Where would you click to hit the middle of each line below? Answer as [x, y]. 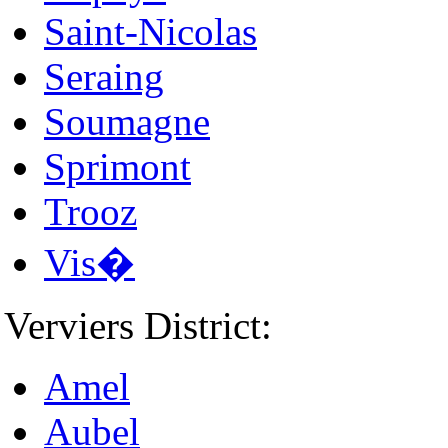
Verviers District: [138, 325]
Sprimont [117, 166]
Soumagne [127, 121]
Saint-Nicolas [150, 31]
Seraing [104, 76]
